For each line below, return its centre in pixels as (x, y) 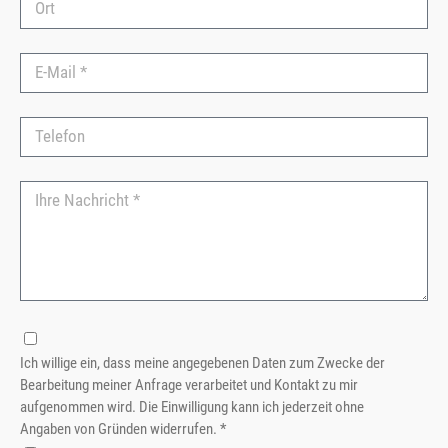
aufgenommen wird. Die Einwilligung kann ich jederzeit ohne (192, 406)
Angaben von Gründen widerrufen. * (123, 428)
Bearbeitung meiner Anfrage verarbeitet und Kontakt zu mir (189, 384)
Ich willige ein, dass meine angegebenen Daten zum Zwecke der (202, 362)
